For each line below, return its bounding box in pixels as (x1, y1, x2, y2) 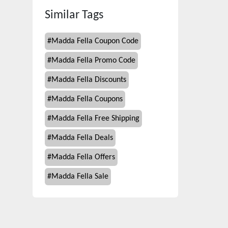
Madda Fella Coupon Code (51, 37, 138, 45)
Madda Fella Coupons (51, 95, 123, 103)
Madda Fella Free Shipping (51, 115, 139, 123)
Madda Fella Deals (51, 134, 113, 142)
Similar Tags (45, 9, 103, 21)
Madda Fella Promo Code (51, 56, 135, 65)
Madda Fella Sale (51, 173, 108, 181)
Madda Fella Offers (51, 153, 115, 161)
